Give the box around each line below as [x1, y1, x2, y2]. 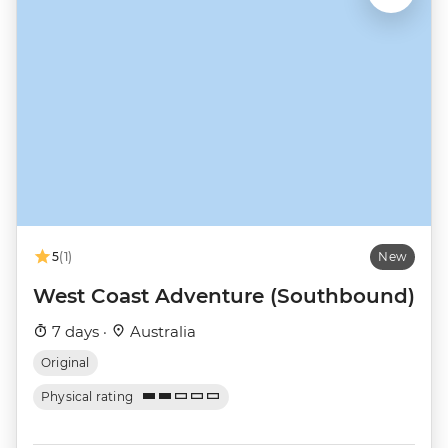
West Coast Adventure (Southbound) [33, 283, 415, 308]
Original [41, 354, 90, 370]
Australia [126, 321, 196, 341]
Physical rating [41, 388, 134, 404]
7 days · [48, 321, 111, 341]
